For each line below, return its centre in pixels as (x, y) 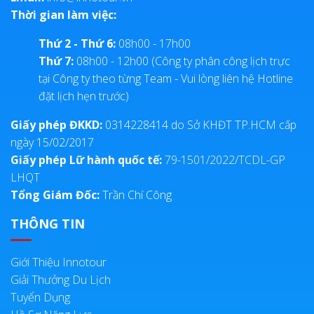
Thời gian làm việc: (63, 15)
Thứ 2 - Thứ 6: (78, 44)
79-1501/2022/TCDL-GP (224, 160)
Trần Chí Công (136, 195)
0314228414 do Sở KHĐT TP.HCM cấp (201, 125)
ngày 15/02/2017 (52, 143)
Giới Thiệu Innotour (59, 262)
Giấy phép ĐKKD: (58, 125)
